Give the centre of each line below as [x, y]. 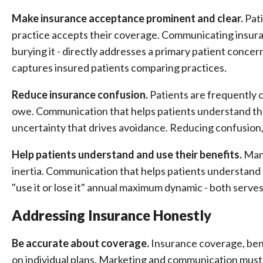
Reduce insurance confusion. [80, 95]
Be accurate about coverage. [80, 243]
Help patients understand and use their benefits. [127, 154]
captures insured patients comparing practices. [119, 68]
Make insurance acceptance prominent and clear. [127, 18]
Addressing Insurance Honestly [112, 215]
